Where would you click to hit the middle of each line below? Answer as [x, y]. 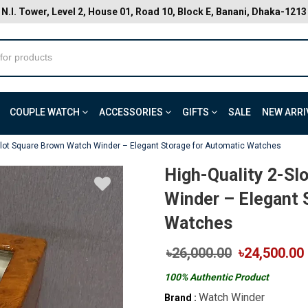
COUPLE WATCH [46, 112]
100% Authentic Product [217, 277]
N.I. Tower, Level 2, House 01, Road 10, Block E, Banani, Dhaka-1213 [154, 12]
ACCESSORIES [132, 112]
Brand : [180, 298]
